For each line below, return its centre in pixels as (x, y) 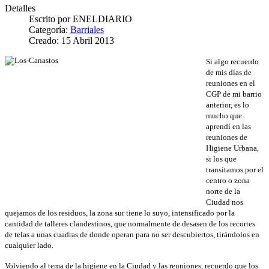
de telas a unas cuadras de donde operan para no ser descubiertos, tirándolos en (132, 234)
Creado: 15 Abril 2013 (71, 40)
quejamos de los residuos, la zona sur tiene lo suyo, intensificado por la (120, 213)
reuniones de (227, 137)
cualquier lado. (29, 245)
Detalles (20, 8)
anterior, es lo (228, 104)
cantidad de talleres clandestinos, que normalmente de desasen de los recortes (130, 223)
